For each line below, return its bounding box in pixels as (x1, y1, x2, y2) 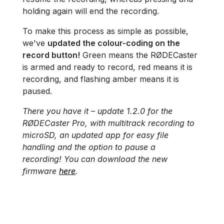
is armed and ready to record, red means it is (22, 62, 192, 72)
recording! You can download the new (22, 154, 167, 164)
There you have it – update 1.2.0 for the (22, 106, 172, 116)
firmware (22, 166, 59, 176)
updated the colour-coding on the (47, 38, 180, 48)
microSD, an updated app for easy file (22, 130, 168, 140)
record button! (22, 50, 80, 60)
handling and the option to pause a (22, 142, 155, 152)
